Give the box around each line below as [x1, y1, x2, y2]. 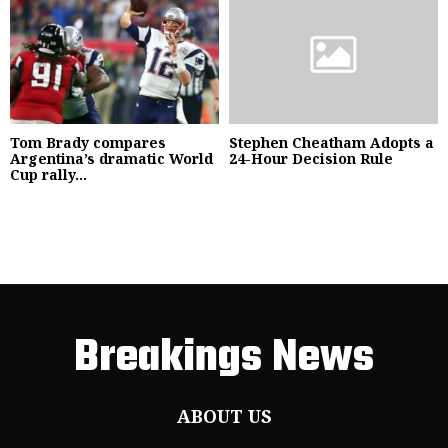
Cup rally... [10, 164, 87, 184]
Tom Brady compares [10, 132, 166, 152]
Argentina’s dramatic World [10, 148, 213, 168]
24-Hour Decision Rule [229, 148, 393, 168]
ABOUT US [176, 403, 272, 428]
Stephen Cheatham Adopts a [229, 132, 434, 152]
